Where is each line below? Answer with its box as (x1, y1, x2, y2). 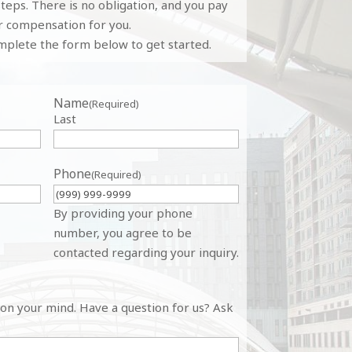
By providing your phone (53, 205, 192, 222)
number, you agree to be (53, 225, 192, 241)
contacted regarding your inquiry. (53, 244, 239, 261)
